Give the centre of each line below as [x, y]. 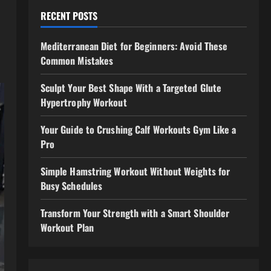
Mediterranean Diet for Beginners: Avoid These [134, 46]
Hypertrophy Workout [83, 102]
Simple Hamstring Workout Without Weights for [135, 171]
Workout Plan [67, 227]
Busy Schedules [71, 186]
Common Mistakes [77, 60]
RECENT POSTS [69, 16]
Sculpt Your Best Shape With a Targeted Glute [131, 88]
